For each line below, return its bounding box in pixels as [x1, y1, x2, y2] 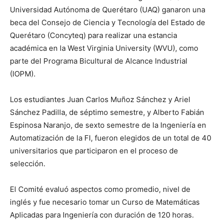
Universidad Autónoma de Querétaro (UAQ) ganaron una [10, 5, 205, 14]
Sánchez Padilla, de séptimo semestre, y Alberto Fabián [10, 108, 204, 117]
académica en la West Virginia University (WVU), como [10, 43, 198, 53]
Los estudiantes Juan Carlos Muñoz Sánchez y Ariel [10, 95, 190, 104]
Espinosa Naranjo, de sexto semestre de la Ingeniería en [10, 120, 206, 130]
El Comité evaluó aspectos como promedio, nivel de [10, 184, 190, 194]
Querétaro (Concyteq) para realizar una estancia [10, 31, 177, 40]
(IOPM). [10, 69, 36, 78]
